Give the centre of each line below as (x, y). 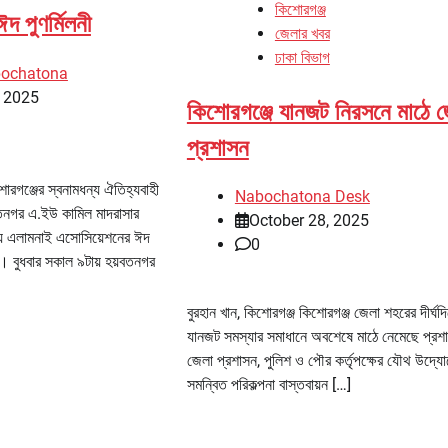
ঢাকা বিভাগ (302, 57)
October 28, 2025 (308, 221)
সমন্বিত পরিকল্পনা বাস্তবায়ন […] (268, 385)
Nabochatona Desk (302, 197)
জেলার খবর (302, 33)
